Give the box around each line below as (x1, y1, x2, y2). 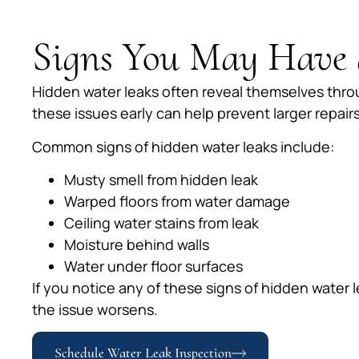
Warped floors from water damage (64, 192, 290, 212)
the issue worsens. (32, 300, 158, 320)
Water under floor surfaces (64, 256, 243, 276)
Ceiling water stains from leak (64, 213, 259, 233)
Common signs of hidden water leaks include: (32, 136, 334, 156)
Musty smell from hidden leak (64, 170, 258, 190)
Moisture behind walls (64, 235, 209, 255)
